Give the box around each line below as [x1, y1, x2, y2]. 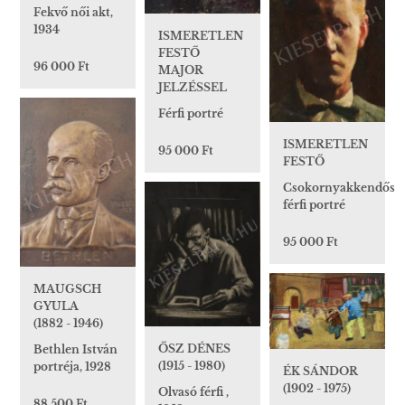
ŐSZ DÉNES [158, 341, 231, 355]
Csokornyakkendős [283, 180, 395, 194]
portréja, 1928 [33, 359, 111, 373]
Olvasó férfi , [158, 384, 229, 399]
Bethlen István [33, 342, 118, 356]
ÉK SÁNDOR [283, 364, 358, 379]
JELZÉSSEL [158, 80, 227, 95]
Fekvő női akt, [33, 5, 113, 20]
